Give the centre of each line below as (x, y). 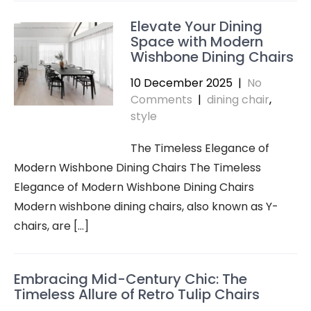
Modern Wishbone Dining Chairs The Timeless (137, 168)
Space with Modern (196, 42)
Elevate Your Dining (196, 26)
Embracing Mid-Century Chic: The (131, 279)
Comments (161, 100)
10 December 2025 (181, 83)
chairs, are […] (51, 226)
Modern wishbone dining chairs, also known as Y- (146, 207)
